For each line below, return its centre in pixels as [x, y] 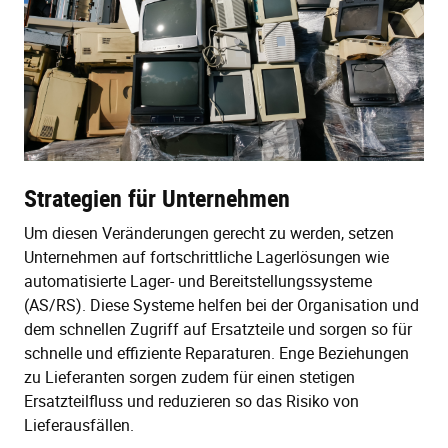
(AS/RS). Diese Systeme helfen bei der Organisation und [221, 304]
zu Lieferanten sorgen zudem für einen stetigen [189, 376]
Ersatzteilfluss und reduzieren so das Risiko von [191, 400]
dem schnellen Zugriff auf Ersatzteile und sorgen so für [218, 328]
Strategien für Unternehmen [157, 197]
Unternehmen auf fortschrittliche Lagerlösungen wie [206, 256]
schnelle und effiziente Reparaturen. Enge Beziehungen [216, 352]
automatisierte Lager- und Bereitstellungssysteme [198, 280]
